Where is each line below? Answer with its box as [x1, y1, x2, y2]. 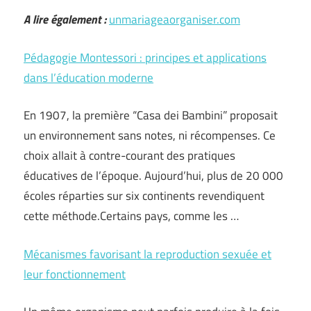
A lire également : [24, 10, 106, 28]
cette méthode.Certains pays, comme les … [24, 207, 239, 225]
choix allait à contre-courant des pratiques [24, 146, 235, 165]
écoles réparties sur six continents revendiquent [24, 187, 264, 205]
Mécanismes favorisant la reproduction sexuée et [24, 244, 271, 263]
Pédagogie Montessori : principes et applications [24, 48, 267, 67]
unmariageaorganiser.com [109, 10, 240, 28]
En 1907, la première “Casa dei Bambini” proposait [24, 106, 278, 124]
